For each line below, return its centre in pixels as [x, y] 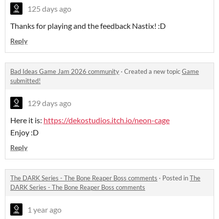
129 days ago [49, 103]
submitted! [25, 81]
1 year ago [44, 210]
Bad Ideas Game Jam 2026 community [65, 72]
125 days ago [49, 9]
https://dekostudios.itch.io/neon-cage [107, 120]
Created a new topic [153, 72]
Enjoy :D [24, 132]
